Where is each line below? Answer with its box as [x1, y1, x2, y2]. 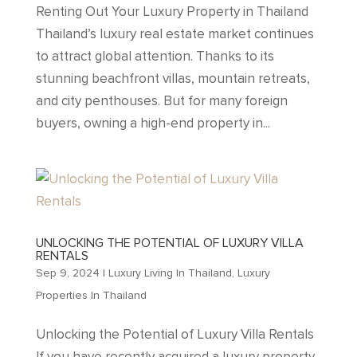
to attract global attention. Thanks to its [35, 47, 274, 65]
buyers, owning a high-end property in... [35, 114, 270, 131]
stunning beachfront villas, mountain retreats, [35, 69, 310, 87]
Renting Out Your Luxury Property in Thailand [35, 2, 308, 20]
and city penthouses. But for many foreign [35, 92, 288, 109]
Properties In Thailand [35, 288, 147, 302]
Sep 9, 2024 [35, 265, 100, 280]
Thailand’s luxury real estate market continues [35, 25, 314, 42]
